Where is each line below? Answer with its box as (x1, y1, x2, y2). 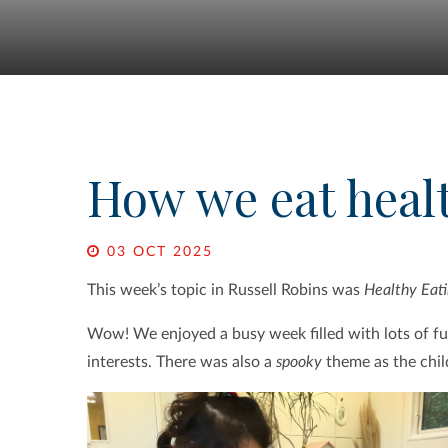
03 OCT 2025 (101, 245, 213, 260)
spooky (276, 354, 322, 371)
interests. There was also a (87, 354, 276, 371)
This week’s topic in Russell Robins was (87, 282, 364, 299)
